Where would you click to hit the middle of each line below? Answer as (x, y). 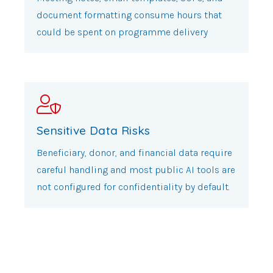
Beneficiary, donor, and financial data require (134, 152)
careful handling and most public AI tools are (136, 169)
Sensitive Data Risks (94, 131)
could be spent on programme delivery (122, 32)
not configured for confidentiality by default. (133, 186)
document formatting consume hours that (129, 15)
